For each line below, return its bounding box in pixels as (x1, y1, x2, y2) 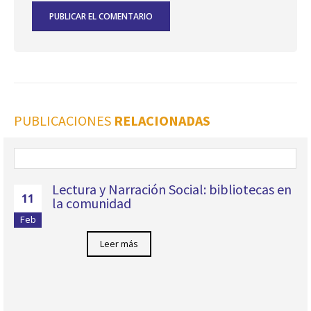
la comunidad (52, 194, 131, 212)
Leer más (100, 237, 138, 251)
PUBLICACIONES (14, 111, 114, 129)
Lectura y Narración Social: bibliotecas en (52, 180, 292, 198)
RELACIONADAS (114, 111, 210, 129)
